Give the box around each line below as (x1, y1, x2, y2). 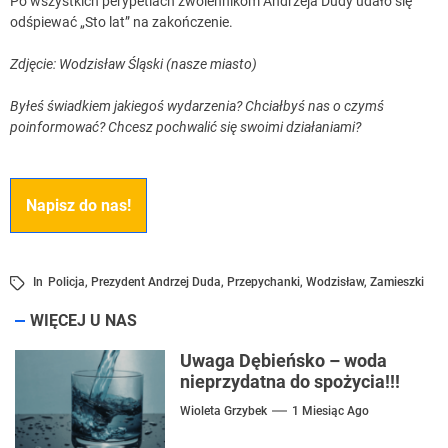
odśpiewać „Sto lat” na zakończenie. (10, 14, 233, 31)
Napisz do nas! (26, 196, 131, 216)
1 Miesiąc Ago (292, 404, 369, 419)
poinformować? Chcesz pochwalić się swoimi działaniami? (10, 119, 361, 136)
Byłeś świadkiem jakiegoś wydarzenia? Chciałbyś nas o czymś (10, 98, 384, 115)
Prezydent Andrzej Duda (91, 275, 221, 290)
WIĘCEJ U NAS (30, 311, 137, 331)
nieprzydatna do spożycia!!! (180, 371, 400, 393)
